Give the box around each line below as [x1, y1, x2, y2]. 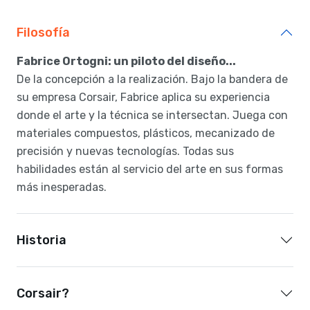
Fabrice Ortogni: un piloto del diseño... [17, 54, 236, 68]
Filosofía [17, 24, 70, 40]
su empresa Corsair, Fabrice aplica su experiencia [17, 90, 270, 104]
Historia [17, 232, 66, 248]
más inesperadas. [17, 180, 107, 194]
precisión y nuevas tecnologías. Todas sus [17, 144, 234, 158]
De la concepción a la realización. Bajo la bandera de [17, 72, 288, 86]
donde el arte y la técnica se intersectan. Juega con [17, 108, 288, 122]
